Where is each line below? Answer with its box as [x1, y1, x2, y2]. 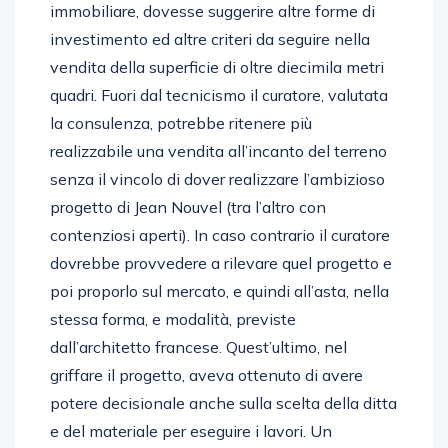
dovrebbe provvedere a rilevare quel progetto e [50, 252, 392, 273]
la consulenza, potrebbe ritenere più [50, 112, 312, 133]
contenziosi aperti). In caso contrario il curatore [50, 224, 390, 245]
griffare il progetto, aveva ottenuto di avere [50, 364, 363, 385]
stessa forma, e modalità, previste [50, 308, 296, 329]
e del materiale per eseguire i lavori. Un [50, 420, 332, 441]
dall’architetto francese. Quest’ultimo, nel [50, 336, 347, 357]
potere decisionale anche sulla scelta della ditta [50, 392, 397, 413]
